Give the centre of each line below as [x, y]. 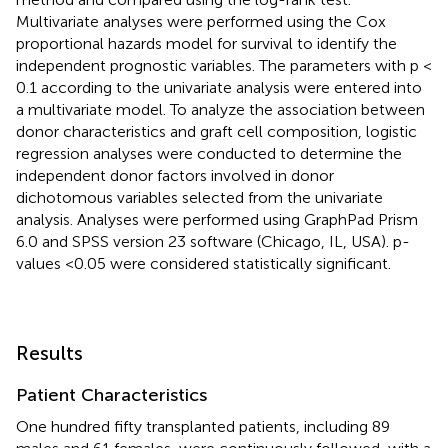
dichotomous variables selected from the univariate [199, 198]
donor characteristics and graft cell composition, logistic [216, 132]
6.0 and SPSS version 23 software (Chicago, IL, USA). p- [213, 242]
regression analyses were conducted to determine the [209, 154]
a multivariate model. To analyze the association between [220, 110]
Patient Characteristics [111, 395]
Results [49, 353]
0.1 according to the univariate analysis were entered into [219, 88]
